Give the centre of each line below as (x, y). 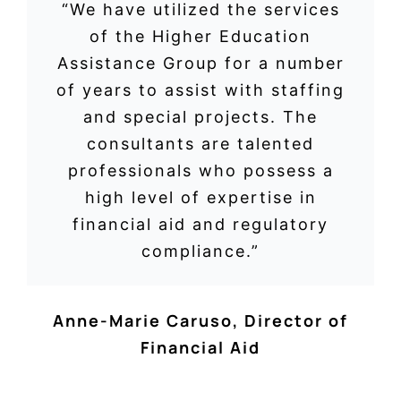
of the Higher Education (200, 37)
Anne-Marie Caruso (143, 320)
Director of (296, 320)
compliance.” (200, 252)
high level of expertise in (200, 198)
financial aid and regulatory (200, 225)
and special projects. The (200, 117)
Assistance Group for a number (200, 64)
